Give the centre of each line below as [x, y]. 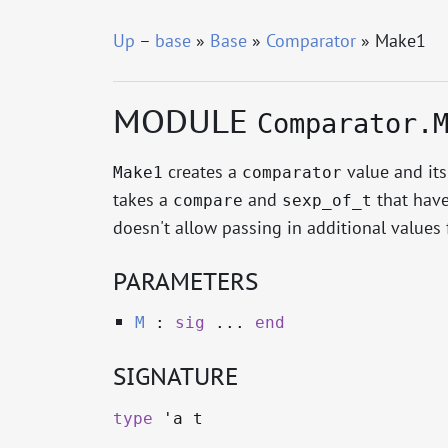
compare [207, 200]
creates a [202, 171]
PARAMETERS [185, 281]
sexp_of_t [326, 200]
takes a [142, 199]
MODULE [184, 122]
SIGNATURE [175, 377]
